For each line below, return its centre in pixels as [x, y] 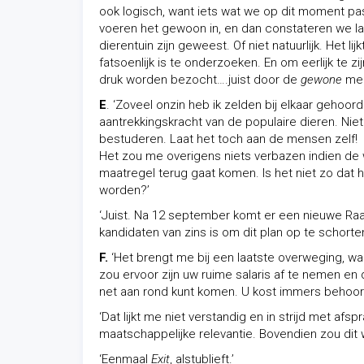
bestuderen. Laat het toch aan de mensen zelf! [228, 139]
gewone [321, 80]
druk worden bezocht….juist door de [200, 80]
